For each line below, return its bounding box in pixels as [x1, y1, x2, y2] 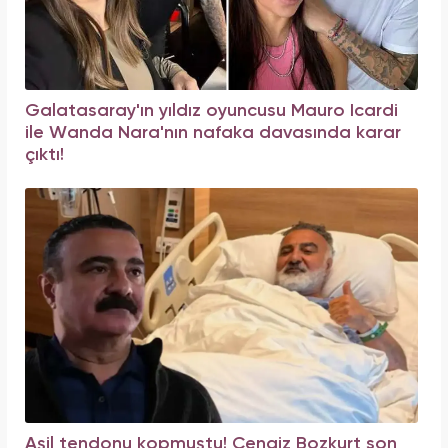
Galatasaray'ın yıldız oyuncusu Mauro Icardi [25, 102, 398, 121]
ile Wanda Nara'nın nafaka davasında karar [25, 124, 401, 143]
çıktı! [25, 146, 64, 165]
